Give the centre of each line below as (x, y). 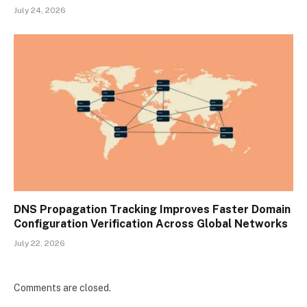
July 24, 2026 (40, 10)
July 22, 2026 (39, 244)
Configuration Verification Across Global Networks (151, 224)
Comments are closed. (62, 288)
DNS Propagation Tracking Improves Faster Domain (152, 210)
